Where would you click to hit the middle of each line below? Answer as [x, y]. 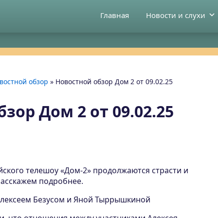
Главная [115, 15]
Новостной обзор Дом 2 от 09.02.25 [114, 82]
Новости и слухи [176, 15]
